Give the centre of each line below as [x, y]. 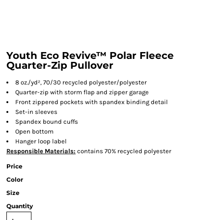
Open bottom [34, 131]
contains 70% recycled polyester [124, 151]
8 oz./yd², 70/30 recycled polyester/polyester [81, 82]
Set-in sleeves [36, 112]
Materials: [59, 151]
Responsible [25, 151]
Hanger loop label [41, 141]
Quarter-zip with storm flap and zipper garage [82, 92]
